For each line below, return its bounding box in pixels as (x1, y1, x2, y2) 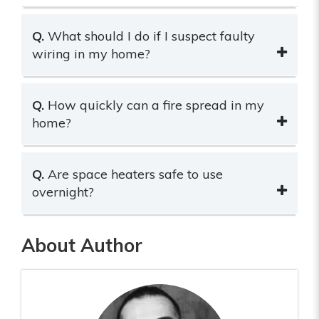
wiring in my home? (32, 45, 150, 62)
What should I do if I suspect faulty (48, 27, 255, 44)
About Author (21, 233, 142, 257)
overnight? (32, 183, 94, 200)
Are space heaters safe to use (48, 165, 223, 182)
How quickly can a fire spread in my (48, 96, 264, 113)
